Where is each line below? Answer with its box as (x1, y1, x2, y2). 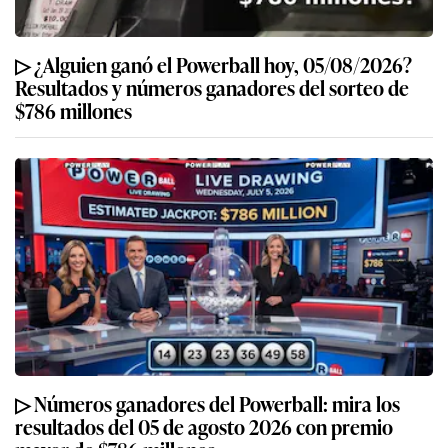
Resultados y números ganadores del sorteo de (15, 71, 409, 102)
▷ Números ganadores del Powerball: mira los (15, 387, 400, 418)
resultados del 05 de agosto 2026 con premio (15, 410, 393, 441)
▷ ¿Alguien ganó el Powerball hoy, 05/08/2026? (15, 48, 412, 79)
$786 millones (15, 94, 132, 125)
